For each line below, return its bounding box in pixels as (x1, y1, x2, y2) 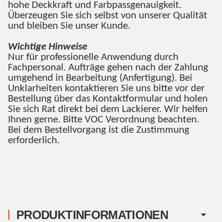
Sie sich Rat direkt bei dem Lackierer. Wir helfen (8, 104, 208, 115)
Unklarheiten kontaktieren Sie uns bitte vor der (8, 83, 205, 94)
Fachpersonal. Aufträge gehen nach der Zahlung (8, 62, 208, 73)
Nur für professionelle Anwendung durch (8, 52, 178, 63)
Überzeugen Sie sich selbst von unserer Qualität (8, 10, 207, 21)
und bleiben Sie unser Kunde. (8, 21, 130, 32)
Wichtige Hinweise (8, 42, 87, 53)
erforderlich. (8, 135, 59, 146)
